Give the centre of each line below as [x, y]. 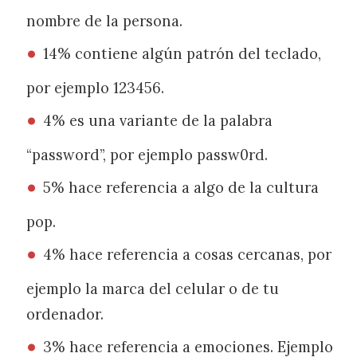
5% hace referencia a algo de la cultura [181, 187]
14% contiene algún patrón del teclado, [182, 53]
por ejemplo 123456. [96, 88]
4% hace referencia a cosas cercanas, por [188, 254]
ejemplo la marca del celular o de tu [153, 289]
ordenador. [65, 314]
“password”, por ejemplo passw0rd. [147, 155]
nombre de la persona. [105, 21]
